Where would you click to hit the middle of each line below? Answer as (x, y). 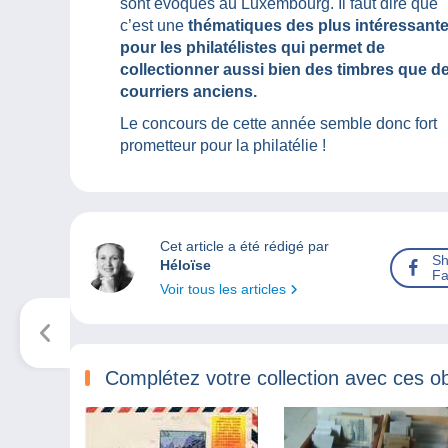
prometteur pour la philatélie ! (223, 146)
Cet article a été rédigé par (244, 246)
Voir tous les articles (224, 289)
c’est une (154, 26)
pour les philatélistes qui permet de (252, 48)
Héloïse (185, 265)
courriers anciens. (188, 92)
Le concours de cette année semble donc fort (278, 124)
